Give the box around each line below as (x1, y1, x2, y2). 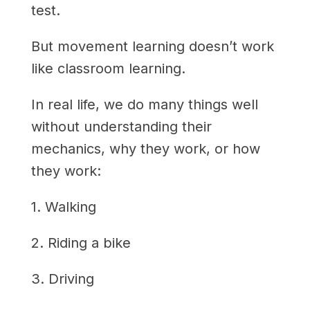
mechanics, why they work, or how (30, 140, 260, 157)
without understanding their (30, 118, 212, 135)
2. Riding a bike (30, 234, 131, 251)
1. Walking (30, 198, 96, 215)
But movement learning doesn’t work (30, 37, 274, 55)
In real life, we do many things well (30, 95, 258, 113)
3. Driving (30, 270, 94, 287)
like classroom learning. (30, 60, 185, 77)
